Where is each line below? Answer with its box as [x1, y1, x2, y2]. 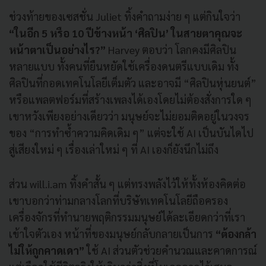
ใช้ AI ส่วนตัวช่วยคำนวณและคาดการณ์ [84, 243, 257, 257]
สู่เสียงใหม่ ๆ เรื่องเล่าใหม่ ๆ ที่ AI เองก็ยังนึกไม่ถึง [9, 142, 218, 156]
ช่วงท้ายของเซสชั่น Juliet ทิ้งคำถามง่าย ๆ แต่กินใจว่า [9, 9, 240, 23]
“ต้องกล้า [216, 226, 256, 240]
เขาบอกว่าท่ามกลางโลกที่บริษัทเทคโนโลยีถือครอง [9, 193, 228, 207]
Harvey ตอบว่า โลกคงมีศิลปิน [108, 42, 236, 56]
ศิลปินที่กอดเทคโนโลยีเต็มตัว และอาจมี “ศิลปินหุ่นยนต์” [9, 75, 256, 90]
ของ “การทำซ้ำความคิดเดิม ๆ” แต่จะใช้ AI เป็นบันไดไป [9, 125, 254, 140]
